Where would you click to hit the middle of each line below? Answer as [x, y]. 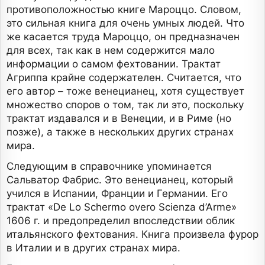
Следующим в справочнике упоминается [109, 167]
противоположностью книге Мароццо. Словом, [124, 10]
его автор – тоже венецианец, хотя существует [125, 91]
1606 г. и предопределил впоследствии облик [121, 221]
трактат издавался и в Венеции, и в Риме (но [119, 119]
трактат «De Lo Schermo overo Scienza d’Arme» [122, 207]
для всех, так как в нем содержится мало [111, 51]
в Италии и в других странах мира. [93, 248]
